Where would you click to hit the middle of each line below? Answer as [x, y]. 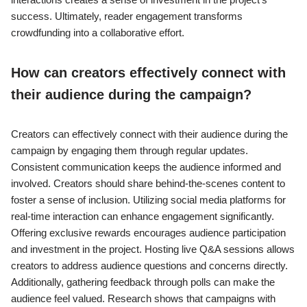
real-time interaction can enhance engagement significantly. [143, 217]
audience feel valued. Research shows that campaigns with [143, 299]
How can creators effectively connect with [148, 73]
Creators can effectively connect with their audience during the [149, 134]
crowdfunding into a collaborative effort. [98, 33]
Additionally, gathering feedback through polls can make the [143, 282]
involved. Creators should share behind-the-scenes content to [148, 184]
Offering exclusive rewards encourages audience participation [148, 233]
